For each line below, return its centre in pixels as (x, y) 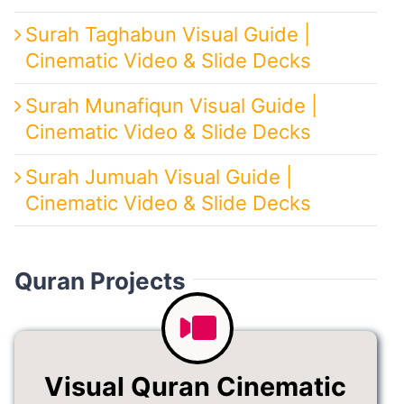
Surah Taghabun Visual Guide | (167, 31)
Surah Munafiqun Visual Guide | (171, 102)
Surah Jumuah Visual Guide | (158, 174)
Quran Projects (100, 278)
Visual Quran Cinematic (196, 383)
